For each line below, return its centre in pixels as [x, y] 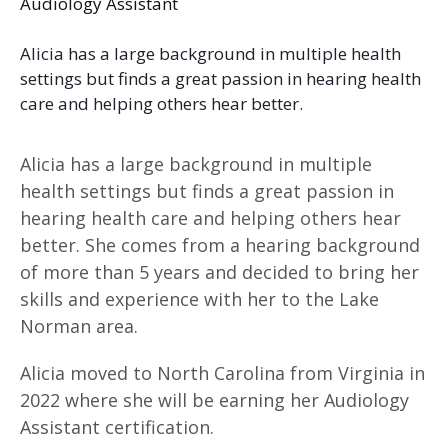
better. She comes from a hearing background [220, 244]
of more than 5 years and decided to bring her [219, 271]
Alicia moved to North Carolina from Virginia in [222, 372]
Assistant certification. [117, 426]
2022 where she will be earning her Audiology [214, 399]
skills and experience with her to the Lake [199, 298]
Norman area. [79, 325]
